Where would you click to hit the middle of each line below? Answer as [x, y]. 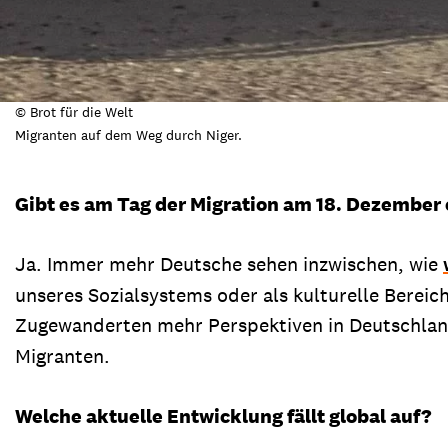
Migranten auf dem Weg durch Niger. [128, 134]
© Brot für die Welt [74, 111]
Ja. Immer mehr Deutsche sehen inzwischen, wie [229, 263]
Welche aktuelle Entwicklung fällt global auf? [223, 415]
